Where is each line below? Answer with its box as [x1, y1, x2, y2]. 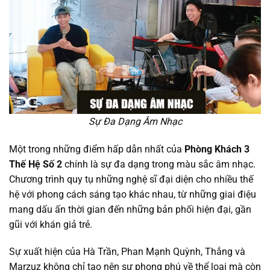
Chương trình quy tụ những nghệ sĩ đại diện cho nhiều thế [9, 173, 253, 185]
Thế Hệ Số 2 [9, 158, 62, 170]
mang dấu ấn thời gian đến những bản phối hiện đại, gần [9, 203, 251, 215]
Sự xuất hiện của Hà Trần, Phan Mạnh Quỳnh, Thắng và [9, 246, 245, 258]
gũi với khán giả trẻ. [9, 218, 92, 230]
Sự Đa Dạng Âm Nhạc [88, 115, 182, 127]
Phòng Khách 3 [184, 143, 250, 155]
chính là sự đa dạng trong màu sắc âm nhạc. [62, 158, 256, 170]
